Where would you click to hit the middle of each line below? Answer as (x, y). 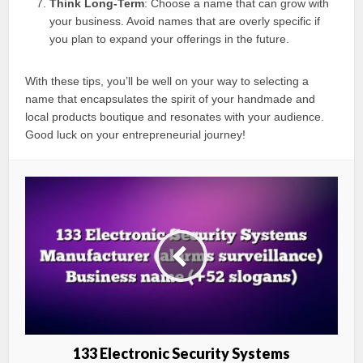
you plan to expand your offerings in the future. (170, 39)
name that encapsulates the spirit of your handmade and (171, 99)
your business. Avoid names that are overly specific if (185, 21)
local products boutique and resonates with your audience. (175, 117)
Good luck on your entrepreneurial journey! (136, 135)
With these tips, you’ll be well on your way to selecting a (167, 81)
